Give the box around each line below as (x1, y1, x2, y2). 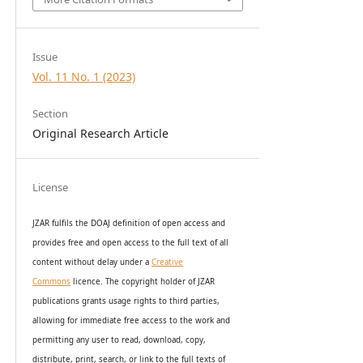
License (32, 180, 68, 195)
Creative (151, 256, 183, 267)
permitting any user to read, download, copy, (32, 334, 206, 345)
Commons (32, 275, 70, 287)
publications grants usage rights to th (32, 295, 177, 306)
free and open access (67, 237, 152, 248)
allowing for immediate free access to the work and (32, 314, 230, 326)
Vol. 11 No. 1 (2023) (32, 69, 135, 85)
